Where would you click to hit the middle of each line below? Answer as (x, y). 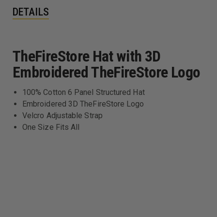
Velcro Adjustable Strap (62, 115)
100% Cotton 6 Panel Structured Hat (84, 92)
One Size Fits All (51, 127)
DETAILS (31, 12)
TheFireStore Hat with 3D (87, 56)
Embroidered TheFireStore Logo (107, 72)
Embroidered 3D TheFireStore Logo (83, 104)
